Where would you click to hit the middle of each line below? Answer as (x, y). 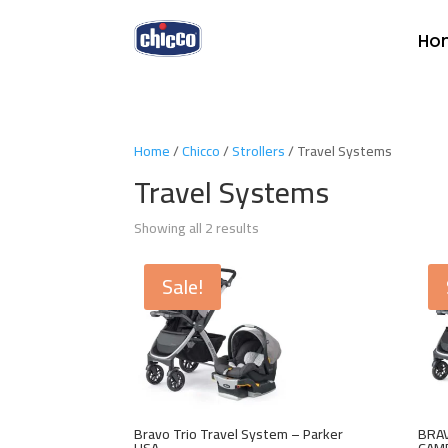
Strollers (259, 151)
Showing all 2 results (197, 228)
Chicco (201, 151)
